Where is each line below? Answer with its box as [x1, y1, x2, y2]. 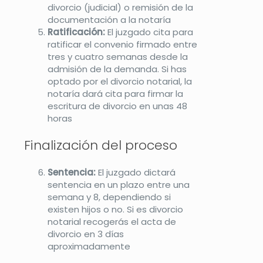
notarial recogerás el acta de [48, 215, 176, 228]
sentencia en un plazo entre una [48, 178, 190, 191]
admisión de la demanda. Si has [48, 62, 187, 75]
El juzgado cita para [105, 25, 193, 38]
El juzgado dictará [96, 166, 176, 178]
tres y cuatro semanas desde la [48, 50, 188, 63]
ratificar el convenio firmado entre [48, 38, 197, 50]
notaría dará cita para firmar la [48, 87, 183, 100]
